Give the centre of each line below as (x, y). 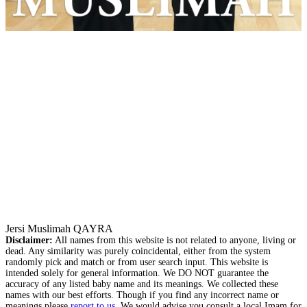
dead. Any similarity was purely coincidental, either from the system (138, 251)
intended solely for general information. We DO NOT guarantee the (137, 273)
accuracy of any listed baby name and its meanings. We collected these (142, 284)
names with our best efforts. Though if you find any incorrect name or (142, 295)
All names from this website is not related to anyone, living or (174, 241)
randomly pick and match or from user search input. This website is (137, 262)
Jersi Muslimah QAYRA (59, 229)
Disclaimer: (29, 241)
